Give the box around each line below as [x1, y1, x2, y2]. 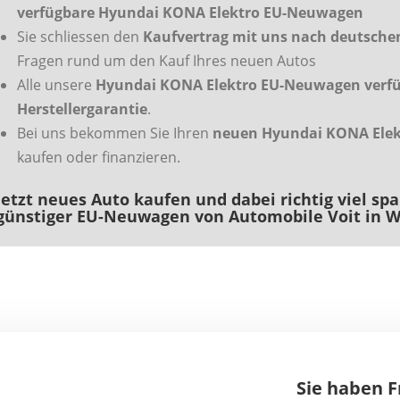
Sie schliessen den [17, 27, 144, 47]
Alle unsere [17, 75, 96, 96]
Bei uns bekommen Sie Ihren [17, 123, 213, 144]
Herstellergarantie [17, 99, 148, 120]
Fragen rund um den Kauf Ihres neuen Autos [17, 51, 317, 71]
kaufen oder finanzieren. [17, 147, 181, 168]
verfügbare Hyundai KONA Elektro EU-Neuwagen [17, 3, 364, 23]
